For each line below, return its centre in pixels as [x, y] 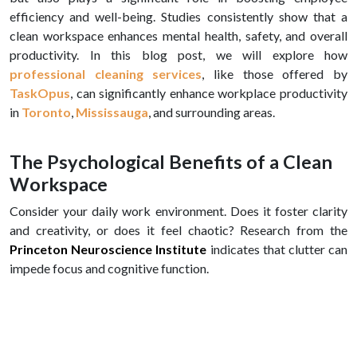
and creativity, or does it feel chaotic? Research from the [178, 230]
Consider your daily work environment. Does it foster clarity [178, 211]
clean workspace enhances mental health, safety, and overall [178, 35]
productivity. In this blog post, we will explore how [178, 55]
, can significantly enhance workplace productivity [209, 93]
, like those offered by [275, 74]
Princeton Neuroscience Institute [108, 249]
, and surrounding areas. [212, 112]
